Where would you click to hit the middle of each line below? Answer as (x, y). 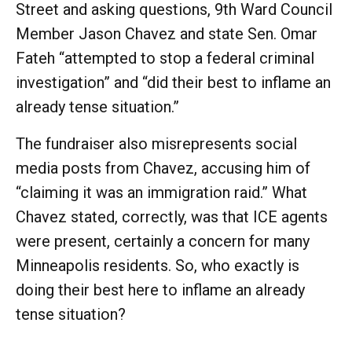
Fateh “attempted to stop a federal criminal (165, 58)
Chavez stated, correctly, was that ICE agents (172, 216)
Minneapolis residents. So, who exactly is (158, 265)
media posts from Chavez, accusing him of (163, 168)
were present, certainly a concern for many (163, 241)
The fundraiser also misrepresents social (156, 143)
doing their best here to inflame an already (160, 290)
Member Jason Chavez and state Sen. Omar (167, 33)
